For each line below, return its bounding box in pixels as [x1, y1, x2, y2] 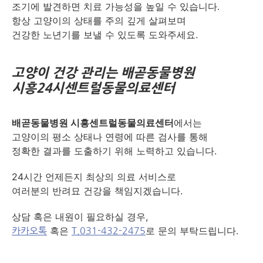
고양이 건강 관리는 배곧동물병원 [12, 66, 195, 79]
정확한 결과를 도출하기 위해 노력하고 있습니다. [12, 144, 217, 157]
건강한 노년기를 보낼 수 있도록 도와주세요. [12, 28, 198, 41]
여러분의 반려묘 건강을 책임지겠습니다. [12, 184, 183, 197]
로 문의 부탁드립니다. [146, 224, 238, 237]
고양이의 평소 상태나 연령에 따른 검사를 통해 [12, 130, 208, 143]
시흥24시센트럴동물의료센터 [12, 81, 175, 95]
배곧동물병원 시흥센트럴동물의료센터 [12, 116, 174, 129]
